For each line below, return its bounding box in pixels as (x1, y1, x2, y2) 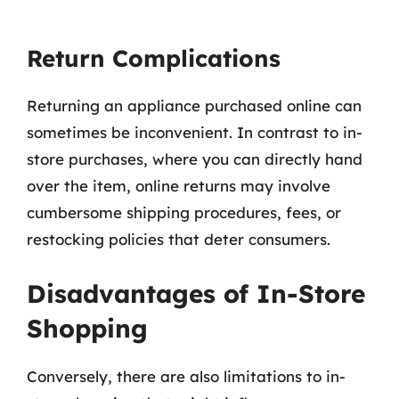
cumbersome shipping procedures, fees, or (27, 203, 341, 222)
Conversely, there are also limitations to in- (27, 366, 346, 386)
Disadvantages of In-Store (27, 277, 365, 309)
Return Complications (27, 44, 281, 73)
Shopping (27, 312, 148, 344)
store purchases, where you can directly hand (27, 150, 362, 168)
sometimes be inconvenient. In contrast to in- (27, 123, 362, 142)
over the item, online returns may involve (27, 176, 330, 195)
